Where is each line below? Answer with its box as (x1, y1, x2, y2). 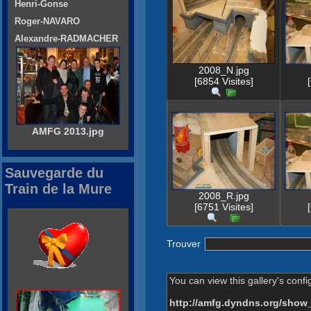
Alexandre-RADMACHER (15, 33, 118, 44)
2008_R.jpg (198, 190, 249, 202)
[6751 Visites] (194, 201, 253, 213)
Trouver (167, 237, 203, 249)
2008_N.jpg (198, 65, 249, 76)
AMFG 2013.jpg (32, 126, 104, 137)
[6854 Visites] (194, 76, 253, 87)
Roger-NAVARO (15, 16, 80, 27)
